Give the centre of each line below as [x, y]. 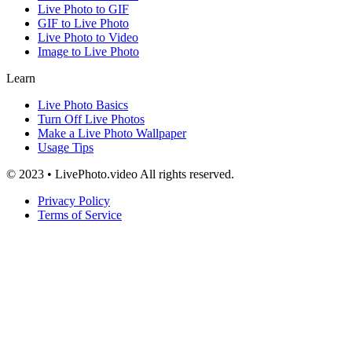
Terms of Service [80, 214]
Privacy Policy [74, 200]
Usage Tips [66, 147]
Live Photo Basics [83, 104]
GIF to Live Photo [83, 23]
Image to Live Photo [88, 51]
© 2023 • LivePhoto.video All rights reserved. [120, 174]
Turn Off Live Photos [91, 119]
